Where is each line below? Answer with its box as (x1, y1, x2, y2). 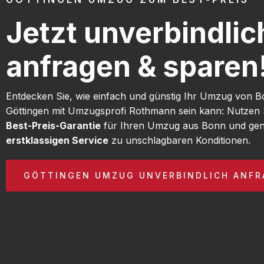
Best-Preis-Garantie (6, 119, 101, 131)
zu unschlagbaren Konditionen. (108, 134, 250, 146)
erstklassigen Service (6, 134, 108, 146)
